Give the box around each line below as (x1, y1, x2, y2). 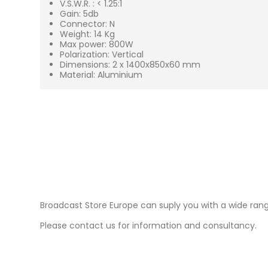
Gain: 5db (59, 8, 99, 20)
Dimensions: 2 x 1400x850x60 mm (59, 59, 200, 71)
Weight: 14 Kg (59, 28, 115, 41)
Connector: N (59, 18, 115, 31)
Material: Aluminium (59, 69, 142, 81)
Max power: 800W (59, 38, 133, 51)
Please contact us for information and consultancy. (40, 220, 257, 232)
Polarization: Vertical (59, 48, 144, 61)
